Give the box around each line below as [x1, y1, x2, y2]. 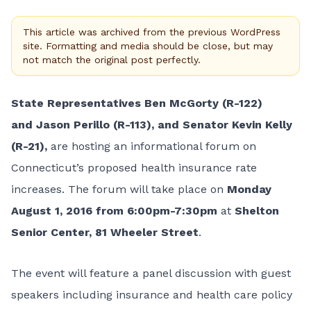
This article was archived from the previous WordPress [23, 26, 280, 37]
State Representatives [11, 96, 144, 110]
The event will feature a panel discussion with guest [11, 267, 291, 280]
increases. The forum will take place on [11, 183, 227, 196]
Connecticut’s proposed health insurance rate [11, 161, 257, 174]
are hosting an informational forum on [51, 140, 256, 153]
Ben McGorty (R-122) [144, 96, 262, 110]
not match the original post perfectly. [23, 54, 201, 65]
